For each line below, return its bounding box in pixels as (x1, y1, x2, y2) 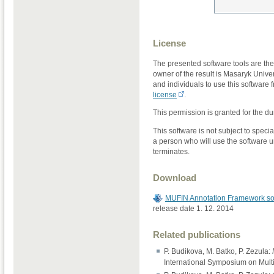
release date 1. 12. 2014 (153, 204, 234, 213)
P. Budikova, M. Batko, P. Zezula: (164, 246, 272, 256)
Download (153, 172, 196, 183)
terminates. (153, 147, 190, 156)
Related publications (153, 229, 240, 240)
